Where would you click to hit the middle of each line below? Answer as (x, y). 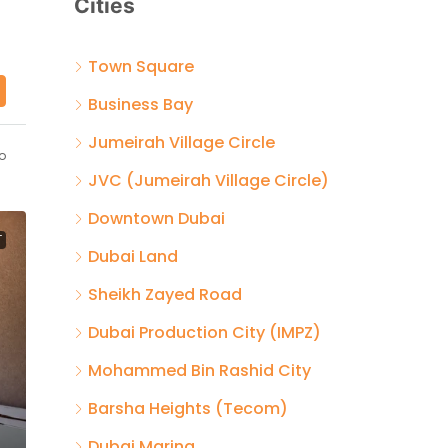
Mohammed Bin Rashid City (199, 370)
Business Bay (140, 104)
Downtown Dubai (156, 218)
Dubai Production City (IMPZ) (204, 332)
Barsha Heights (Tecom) (188, 408)
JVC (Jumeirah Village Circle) (208, 180)
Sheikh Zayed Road (165, 294)
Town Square (141, 66)
